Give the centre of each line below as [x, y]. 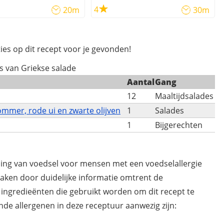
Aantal [141, 82]
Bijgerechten [179, 125]
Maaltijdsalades [184, 96]
